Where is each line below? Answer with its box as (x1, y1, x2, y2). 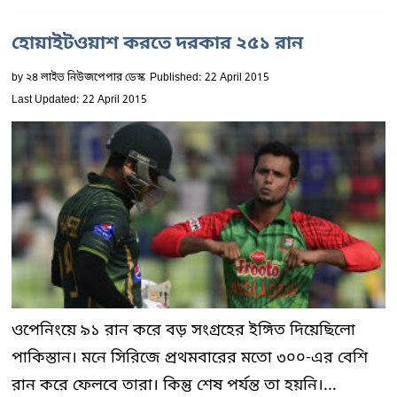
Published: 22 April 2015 (150, 71, 269, 85)
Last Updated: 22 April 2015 (12, 93, 147, 107)
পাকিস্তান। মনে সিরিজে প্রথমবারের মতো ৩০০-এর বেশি (12, 347, 368, 369)
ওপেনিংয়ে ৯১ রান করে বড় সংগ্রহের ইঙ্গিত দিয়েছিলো (12, 320, 355, 341)
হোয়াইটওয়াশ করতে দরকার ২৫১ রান (12, 32, 303, 57)
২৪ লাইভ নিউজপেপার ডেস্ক (26, 71, 145, 85)
